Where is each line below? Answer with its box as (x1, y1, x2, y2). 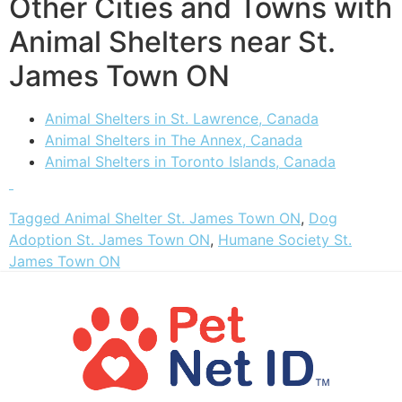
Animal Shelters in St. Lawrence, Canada (45, 109, 319, 128)
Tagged (9, 208, 65, 227)
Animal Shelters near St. (9, 24, 336, 60)
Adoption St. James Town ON (9, 230, 210, 249)
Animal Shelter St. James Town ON (65, 208, 301, 227)
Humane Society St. (218, 230, 352, 249)
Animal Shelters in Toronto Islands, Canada (45, 153, 336, 171)
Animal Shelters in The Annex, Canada (45, 131, 302, 150)
